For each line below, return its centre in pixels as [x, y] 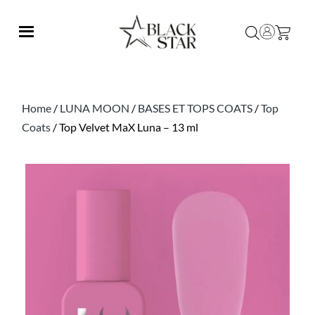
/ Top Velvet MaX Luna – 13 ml [124, 127]
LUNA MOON [95, 108]
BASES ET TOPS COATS [195, 108]
